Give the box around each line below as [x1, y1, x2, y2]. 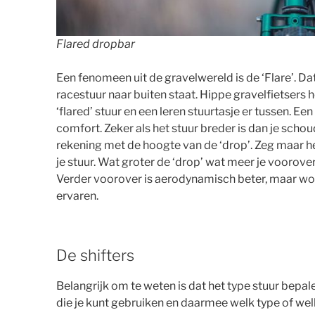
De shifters [56, 246, 134, 265]
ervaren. [56, 189, 98, 203]
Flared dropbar [56, 37, 135, 51]
